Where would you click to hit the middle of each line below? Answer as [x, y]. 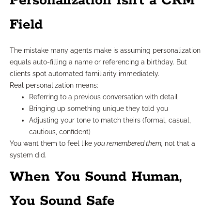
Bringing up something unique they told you [99, 108]
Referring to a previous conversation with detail [103, 97]
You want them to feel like [52, 143]
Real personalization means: [54, 85]
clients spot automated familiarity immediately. [85, 73]
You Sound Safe [62, 201]
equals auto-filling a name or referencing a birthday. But [98, 62]
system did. [28, 155]
